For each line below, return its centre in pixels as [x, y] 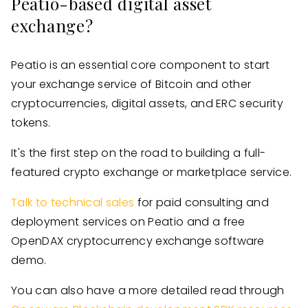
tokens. [31, 123]
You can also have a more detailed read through [148, 290]
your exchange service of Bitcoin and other [131, 84]
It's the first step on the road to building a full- [139, 153]
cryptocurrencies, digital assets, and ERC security [147, 103]
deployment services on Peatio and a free [128, 222]
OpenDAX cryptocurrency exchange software [138, 241]
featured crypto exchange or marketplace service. [152, 172]
